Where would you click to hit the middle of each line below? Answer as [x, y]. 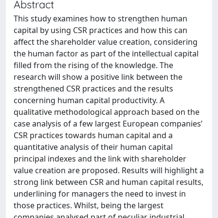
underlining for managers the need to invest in [100, 194]
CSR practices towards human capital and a [93, 135]
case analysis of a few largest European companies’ [108, 124]
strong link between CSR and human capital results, [109, 182]
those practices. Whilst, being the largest [89, 205]
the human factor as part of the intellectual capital [106, 54]
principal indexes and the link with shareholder [100, 159]
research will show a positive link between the [98, 77]
